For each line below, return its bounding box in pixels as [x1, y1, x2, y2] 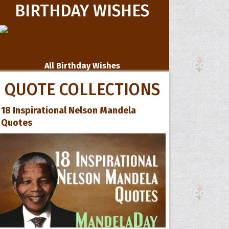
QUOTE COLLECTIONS [4, 80, 160, 99]
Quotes [1, 117, 33, 128]
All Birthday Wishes [44, 61, 120, 71]
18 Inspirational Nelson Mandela [1, 105, 136, 116]
